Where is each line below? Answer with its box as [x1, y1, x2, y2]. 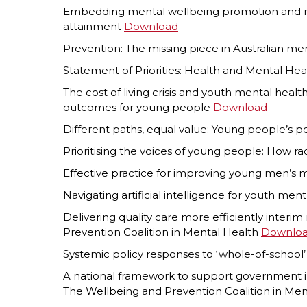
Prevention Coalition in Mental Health [63, 225, 261, 238]
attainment [63, 19, 124, 33]
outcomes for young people [63, 100, 213, 114]
